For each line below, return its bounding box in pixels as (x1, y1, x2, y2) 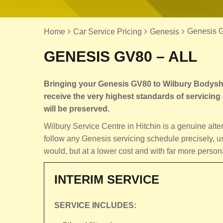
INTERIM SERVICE (54, 173, 159, 186)
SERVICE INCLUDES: (54, 201, 136, 210)
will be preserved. (44, 105, 110, 113)
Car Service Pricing (73, 27, 142, 36)
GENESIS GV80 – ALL (44, 48, 197, 65)
